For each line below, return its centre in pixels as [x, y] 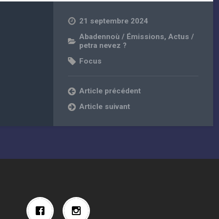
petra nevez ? [103, 46]
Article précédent [110, 91]
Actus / [181, 37]
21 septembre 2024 [114, 21]
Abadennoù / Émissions [122, 37]
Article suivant [105, 107]
